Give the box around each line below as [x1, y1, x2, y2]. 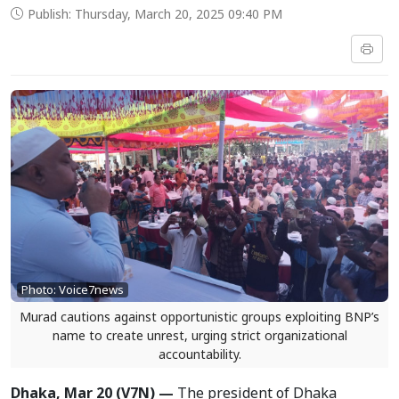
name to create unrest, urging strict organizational [52, 327, 347, 345]
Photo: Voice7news [21, 281, 124, 298]
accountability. [158, 346, 241, 363]
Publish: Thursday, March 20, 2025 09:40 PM [28, 4, 282, 22]
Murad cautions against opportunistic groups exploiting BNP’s [20, 308, 379, 326]
